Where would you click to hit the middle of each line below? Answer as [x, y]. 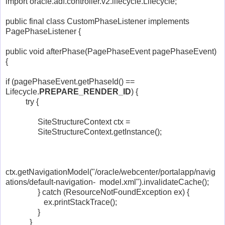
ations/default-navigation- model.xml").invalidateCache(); [107, 182]
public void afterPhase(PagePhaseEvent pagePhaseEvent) [111, 51]
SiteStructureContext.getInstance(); [84, 132]
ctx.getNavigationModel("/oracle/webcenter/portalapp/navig [110, 172]
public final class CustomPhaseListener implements [97, 21]
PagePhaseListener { [43, 31]
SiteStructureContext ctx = [68, 122]
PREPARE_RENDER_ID [85, 91]
